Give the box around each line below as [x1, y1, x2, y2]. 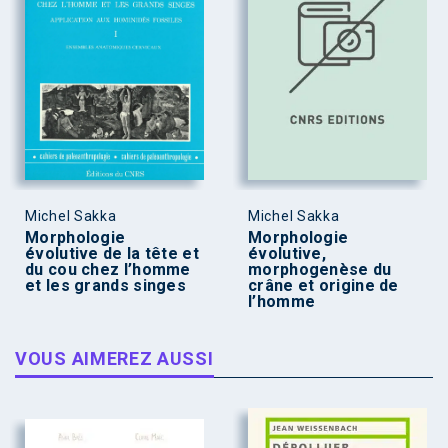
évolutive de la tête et [25, 244, 199, 264]
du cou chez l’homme [25, 260, 191, 280]
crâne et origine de [248, 276, 399, 296]
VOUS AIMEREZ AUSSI [15, 348, 214, 370]
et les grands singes [25, 276, 187, 296]
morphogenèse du [248, 260, 392, 280]
